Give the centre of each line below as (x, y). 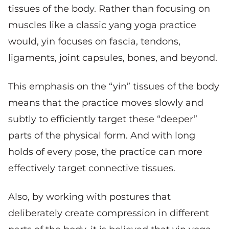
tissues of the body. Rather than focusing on (109, 8)
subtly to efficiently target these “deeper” (103, 119)
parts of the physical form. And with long (102, 135)
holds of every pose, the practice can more (105, 152)
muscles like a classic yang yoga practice (102, 25)
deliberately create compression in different (109, 213)
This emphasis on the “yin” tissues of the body (114, 86)
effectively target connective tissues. (93, 168)
